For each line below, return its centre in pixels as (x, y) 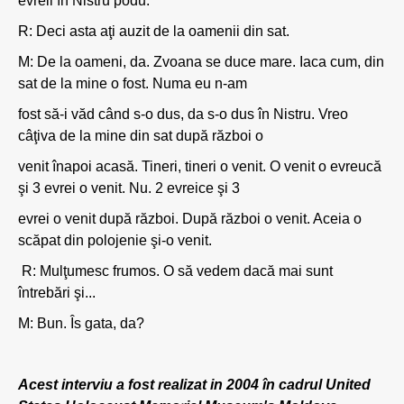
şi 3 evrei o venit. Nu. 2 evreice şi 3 (129, 188)
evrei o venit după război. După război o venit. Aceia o (190, 219)
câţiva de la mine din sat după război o (141, 136)
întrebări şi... (57, 293)
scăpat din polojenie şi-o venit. (115, 240)
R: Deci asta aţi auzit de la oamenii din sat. (154, 31)
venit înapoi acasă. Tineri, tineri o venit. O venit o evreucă (200, 166)
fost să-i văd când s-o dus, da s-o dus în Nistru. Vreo (183, 114)
